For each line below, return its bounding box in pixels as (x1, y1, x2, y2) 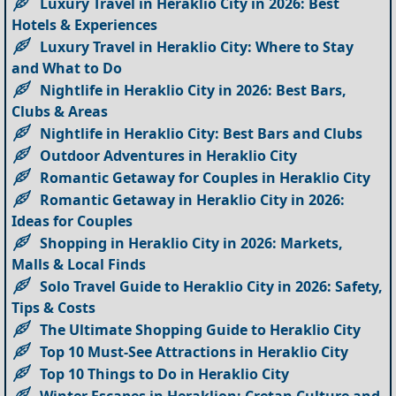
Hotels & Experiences (11, 14, 158, 34)
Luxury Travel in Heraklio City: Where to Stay (40, 36, 354, 57)
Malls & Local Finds (11, 254, 147, 274)
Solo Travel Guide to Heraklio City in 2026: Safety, (40, 276, 384, 296)
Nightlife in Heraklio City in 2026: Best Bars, (40, 80, 347, 100)
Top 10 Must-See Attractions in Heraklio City (40, 341, 349, 362)
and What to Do (11, 57, 123, 78)
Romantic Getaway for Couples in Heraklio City (40, 167, 371, 187)
